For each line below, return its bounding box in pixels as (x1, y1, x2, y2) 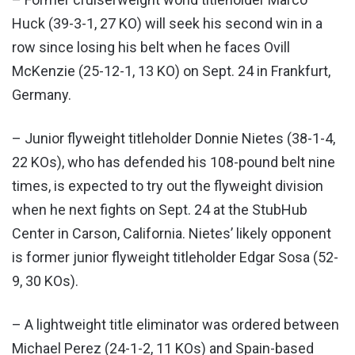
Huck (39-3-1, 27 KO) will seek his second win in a (12, 15, 323, 32)
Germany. (12, 86, 71, 104)
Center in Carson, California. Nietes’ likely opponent (12, 225, 331, 242)
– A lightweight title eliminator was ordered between (12, 316, 339, 334)
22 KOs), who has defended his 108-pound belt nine (12, 154, 335, 171)
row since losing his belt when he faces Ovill (12, 39, 290, 56)
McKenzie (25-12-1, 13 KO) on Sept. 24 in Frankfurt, (12, 63, 330, 80)
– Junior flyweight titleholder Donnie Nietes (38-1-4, (12, 130, 335, 147)
